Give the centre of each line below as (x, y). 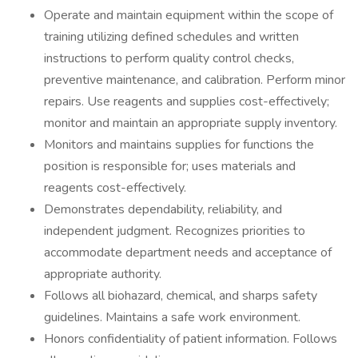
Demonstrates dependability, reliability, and (163, 209)
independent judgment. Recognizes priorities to (175, 231)
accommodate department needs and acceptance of (188, 253)
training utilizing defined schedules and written (171, 37)
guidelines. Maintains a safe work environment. (172, 317)
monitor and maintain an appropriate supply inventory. (191, 123)
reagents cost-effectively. (115, 188)
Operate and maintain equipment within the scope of (189, 15)
